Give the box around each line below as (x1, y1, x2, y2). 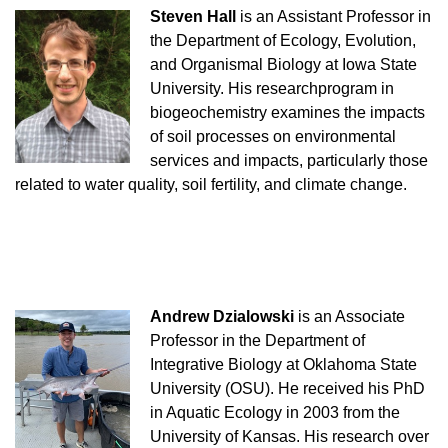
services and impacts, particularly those (150, 151, 428, 169)
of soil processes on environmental (150, 127, 396, 145)
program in (318, 79, 394, 97)
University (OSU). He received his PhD (150, 379, 425, 397)
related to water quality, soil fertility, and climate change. (15, 175, 407, 193)
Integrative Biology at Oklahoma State (150, 355, 417, 373)
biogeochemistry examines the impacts (150, 103, 425, 121)
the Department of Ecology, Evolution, (150, 31, 416, 49)
